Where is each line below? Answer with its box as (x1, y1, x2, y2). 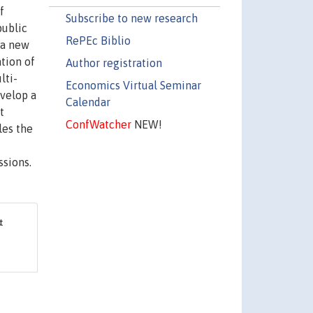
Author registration (65, 56, 162, 69)
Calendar (65, 95, 110, 108)
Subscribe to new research (65, 11, 198, 24)
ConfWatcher (65, 117, 131, 131)
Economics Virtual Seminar (65, 78, 201, 92)
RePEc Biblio (65, 34, 131, 47)
